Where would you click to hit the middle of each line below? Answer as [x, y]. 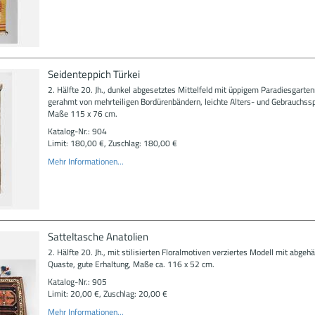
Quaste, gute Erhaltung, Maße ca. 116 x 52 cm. [131, 264]
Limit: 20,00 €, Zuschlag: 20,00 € [107, 294]
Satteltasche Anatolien [98, 236]
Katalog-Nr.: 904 [77, 131]
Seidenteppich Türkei [94, 74]
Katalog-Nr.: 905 [77, 282]
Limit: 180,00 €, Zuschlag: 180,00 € [112, 143]
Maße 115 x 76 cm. [82, 113]
